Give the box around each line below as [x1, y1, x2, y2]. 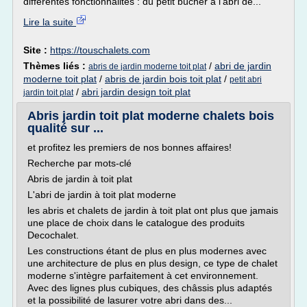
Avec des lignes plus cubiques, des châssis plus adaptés [27, 282, 272, 293]
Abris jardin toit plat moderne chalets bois [27, 109, 274, 123]
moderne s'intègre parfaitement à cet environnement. [27, 270, 258, 281]
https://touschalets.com [50, 45, 150, 56]
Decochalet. [27, 230, 79, 241]
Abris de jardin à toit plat [27, 173, 132, 184]
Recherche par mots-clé [27, 158, 132, 169]
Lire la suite [23, 16, 76, 27]
